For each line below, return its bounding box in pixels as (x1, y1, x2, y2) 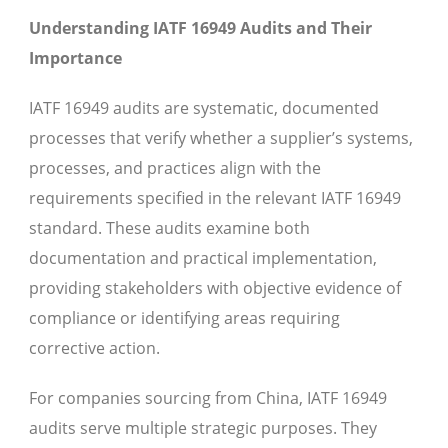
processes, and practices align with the (29, 157, 321, 180)
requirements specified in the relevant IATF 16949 (29, 187, 401, 210)
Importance (29, 47, 122, 70)
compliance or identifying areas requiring (29, 307, 340, 330)
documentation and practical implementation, (29, 247, 377, 270)
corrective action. (29, 337, 160, 360)
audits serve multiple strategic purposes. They (29, 417, 377, 440)
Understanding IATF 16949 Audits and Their (29, 17, 372, 40)
